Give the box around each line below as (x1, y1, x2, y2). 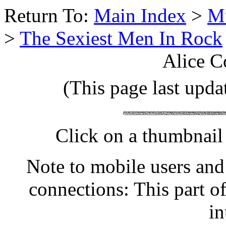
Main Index (94, 5, 186, 26)
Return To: (4, 5, 94, 26)
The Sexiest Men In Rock (20, 27, 222, 49)
